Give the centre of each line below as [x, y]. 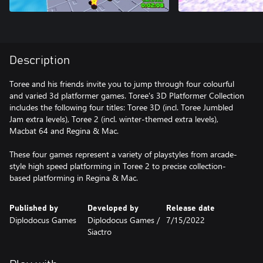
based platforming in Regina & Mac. [74, 178]
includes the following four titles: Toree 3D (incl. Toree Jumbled [121, 107]
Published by [34, 208]
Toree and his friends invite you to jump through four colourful [122, 84]
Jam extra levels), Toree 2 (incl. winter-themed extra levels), [114, 119]
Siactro [100, 232]
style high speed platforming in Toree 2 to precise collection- [118, 166]
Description [40, 60]
